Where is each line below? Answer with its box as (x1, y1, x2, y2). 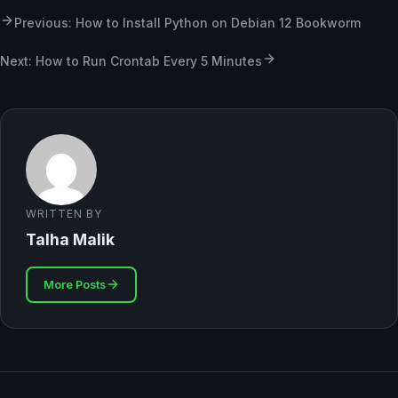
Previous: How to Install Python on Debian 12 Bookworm (14, 15, 361, 31)
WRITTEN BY (26, 207, 102, 221)
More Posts (43, 277, 106, 291)
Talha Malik (26, 230, 115, 250)
